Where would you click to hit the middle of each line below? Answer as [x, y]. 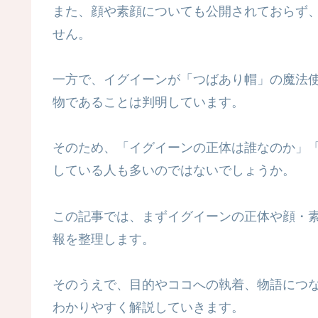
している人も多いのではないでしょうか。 [174, 171]
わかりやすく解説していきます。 [148, 308]
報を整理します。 [104, 239]
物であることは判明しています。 [148, 103]
